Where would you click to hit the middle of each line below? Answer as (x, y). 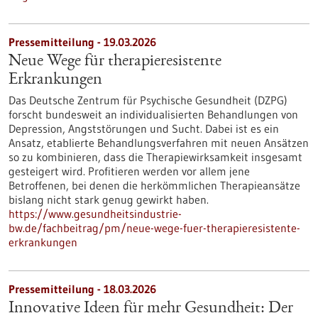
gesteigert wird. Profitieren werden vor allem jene (129, 171)
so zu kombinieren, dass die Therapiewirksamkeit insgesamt (155, 157)
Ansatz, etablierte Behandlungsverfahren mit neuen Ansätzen (159, 143)
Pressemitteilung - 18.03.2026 (82, 289)
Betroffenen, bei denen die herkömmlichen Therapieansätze (154, 185)
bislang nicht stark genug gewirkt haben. (109, 199)
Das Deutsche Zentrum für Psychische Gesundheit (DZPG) (148, 100)
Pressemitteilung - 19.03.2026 (82, 42)
